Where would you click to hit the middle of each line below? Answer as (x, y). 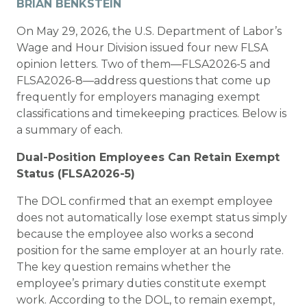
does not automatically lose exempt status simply (152, 218)
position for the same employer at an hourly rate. (150, 250)
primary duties (121, 283)
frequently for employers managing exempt (138, 97)
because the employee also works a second (135, 234)
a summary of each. (70, 130)
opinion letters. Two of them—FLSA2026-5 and (144, 64)
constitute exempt (214, 283)
